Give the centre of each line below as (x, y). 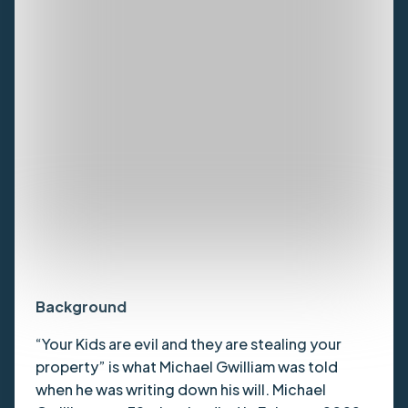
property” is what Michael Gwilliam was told (186, 367)
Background (81, 307)
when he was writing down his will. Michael (180, 390)
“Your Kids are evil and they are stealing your (188, 344)
